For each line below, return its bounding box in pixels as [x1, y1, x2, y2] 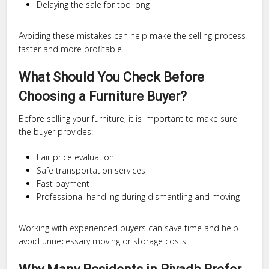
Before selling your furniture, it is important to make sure [19, 113, 238, 125]
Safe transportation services [37, 165, 146, 177]
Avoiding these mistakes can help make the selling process [19, 30, 246, 42]
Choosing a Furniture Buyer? [19, 89, 187, 104]
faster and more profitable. [19, 43, 124, 55]
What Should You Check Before [19, 70, 205, 85]
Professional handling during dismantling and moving [37, 191, 240, 203]
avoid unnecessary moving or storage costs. [19, 235, 189, 247]
